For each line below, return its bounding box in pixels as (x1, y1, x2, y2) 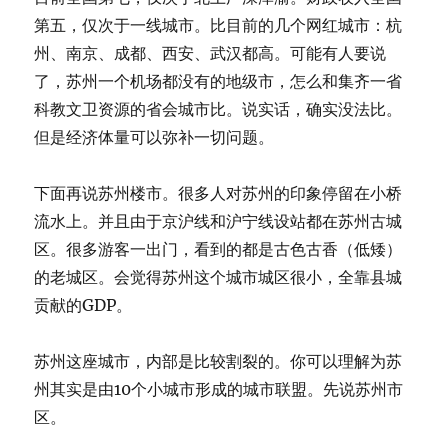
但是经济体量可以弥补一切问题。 (34, 127, 275, 147)
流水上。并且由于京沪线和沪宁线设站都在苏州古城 (34, 211, 403, 231)
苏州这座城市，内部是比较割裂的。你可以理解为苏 (34, 351, 403, 371)
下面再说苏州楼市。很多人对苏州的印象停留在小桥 (34, 183, 403, 203)
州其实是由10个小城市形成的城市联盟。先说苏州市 (34, 379, 404, 399)
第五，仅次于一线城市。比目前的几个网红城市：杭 (34, 15, 403, 35)
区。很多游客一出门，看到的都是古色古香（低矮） (34, 239, 403, 259)
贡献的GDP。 (34, 295, 133, 315)
